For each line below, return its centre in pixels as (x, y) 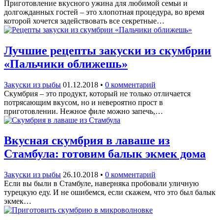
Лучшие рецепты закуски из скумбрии (108, 50)
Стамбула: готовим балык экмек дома (105, 154)
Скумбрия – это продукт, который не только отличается (97, 93)
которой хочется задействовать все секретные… (84, 21)
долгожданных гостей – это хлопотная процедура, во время (104, 12)
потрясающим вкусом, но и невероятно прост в (83, 102)
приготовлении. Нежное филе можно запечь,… (83, 111)
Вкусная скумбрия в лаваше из (87, 141)
